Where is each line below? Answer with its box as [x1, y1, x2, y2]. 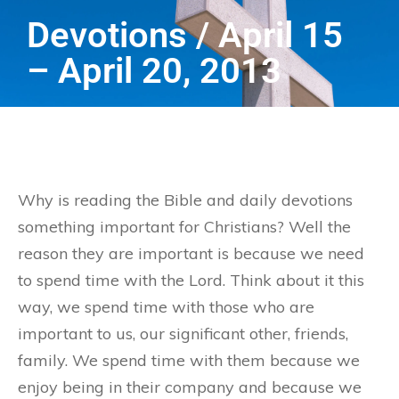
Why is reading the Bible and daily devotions [18, 190, 353, 210]
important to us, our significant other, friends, [18, 323, 348, 344]
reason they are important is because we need [18, 243, 364, 264]
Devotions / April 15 [27, 14, 343, 56]
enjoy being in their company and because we [18, 377, 362, 397]
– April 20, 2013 [27, 50, 281, 92]
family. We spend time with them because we [18, 350, 360, 370]
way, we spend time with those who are [18, 297, 314, 317]
